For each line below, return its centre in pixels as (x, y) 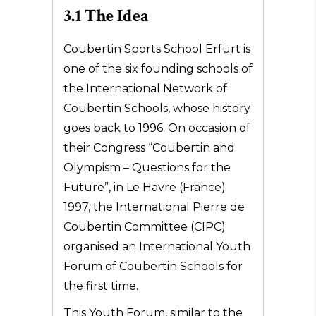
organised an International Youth (157, 247)
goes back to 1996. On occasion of (157, 128)
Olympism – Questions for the (147, 168)
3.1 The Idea (106, 16)
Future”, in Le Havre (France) (145, 187)
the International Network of (145, 89)
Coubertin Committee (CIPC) (145, 227)
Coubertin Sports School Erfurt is (157, 49)
